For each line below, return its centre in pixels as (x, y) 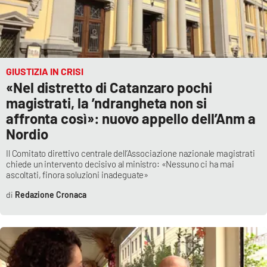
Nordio (27, 134)
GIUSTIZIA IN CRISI (45, 72)
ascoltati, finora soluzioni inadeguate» (77, 175)
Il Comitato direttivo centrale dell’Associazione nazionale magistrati (131, 153)
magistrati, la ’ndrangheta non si (106, 103)
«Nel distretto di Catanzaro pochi (109, 88)
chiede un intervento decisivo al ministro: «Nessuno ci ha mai (120, 164)
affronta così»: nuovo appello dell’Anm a (131, 119)
